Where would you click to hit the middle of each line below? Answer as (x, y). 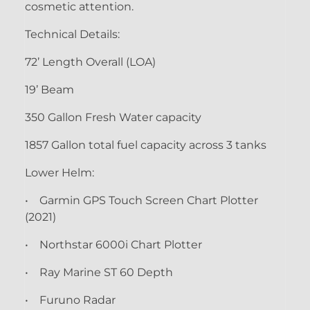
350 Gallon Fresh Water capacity (113, 117)
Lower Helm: (60, 172)
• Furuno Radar (70, 300)
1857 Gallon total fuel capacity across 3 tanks (146, 145)
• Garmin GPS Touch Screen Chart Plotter (142, 200)
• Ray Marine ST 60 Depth (99, 272)
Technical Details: (74, 34)
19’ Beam (49, 89)
